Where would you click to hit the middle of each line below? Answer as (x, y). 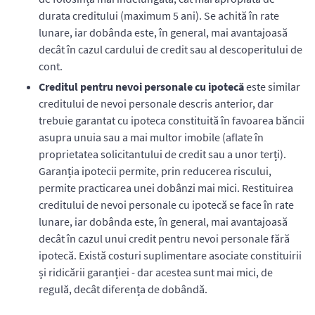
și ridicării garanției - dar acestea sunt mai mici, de (156, 272)
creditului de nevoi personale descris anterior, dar (156, 104)
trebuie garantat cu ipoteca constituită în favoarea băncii (172, 121)
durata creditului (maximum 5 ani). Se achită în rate (159, 16)
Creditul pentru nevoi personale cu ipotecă (141, 87)
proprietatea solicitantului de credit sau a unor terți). (162, 154)
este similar (272, 87)
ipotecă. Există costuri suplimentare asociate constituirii (170, 256)
